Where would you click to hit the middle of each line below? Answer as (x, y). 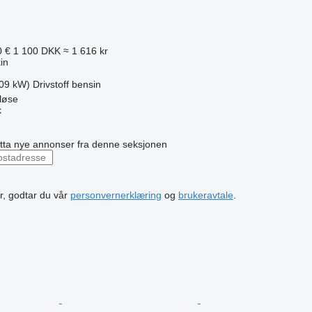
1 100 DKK (37, 50)
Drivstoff (50, 84)
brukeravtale (205, 195)
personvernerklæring (116, 195)
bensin (86, 84)
